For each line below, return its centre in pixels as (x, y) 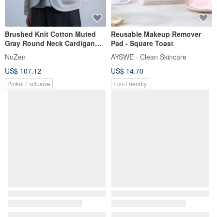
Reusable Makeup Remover (156, 34)
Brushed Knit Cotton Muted (50, 34)
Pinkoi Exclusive (29, 83)
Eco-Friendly (130, 83)
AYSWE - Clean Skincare (149, 56)
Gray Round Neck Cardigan (50, 43)
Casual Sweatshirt (35, 53)
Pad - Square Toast (142, 43)
